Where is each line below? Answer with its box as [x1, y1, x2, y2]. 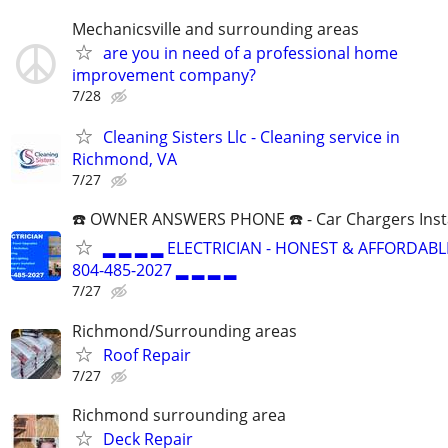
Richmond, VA [72, 148, 177, 171]
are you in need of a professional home [103, 42, 398, 65]
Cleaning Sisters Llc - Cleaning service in [103, 126, 400, 149]
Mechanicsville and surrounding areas [72, 18, 359, 41]
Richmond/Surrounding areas [72, 319, 297, 342]
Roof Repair [103, 343, 191, 366]
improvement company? [72, 64, 256, 87]
